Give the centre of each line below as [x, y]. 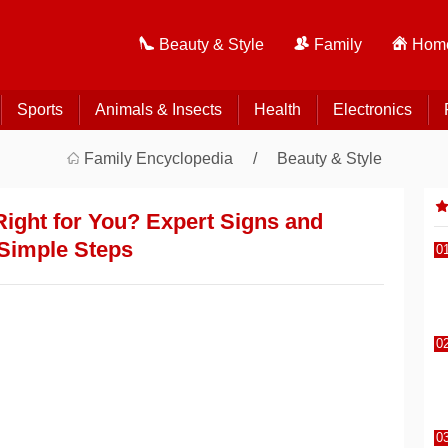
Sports [39, 109]
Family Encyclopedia [158, 158]
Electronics [372, 109]
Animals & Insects [158, 109]
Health [277, 109]
